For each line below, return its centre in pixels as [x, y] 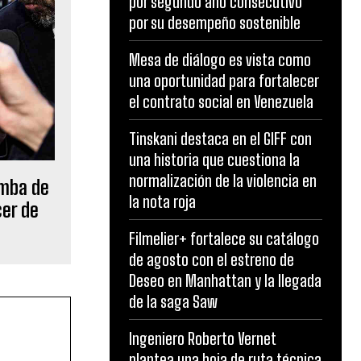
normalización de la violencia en [223, 180]
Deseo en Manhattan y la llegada [225, 280]
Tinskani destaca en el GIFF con [220, 139]
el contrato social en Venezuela [221, 102]
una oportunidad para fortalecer [224, 81]
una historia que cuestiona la [214, 160]
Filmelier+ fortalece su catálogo [224, 239]
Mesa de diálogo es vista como [220, 60]
